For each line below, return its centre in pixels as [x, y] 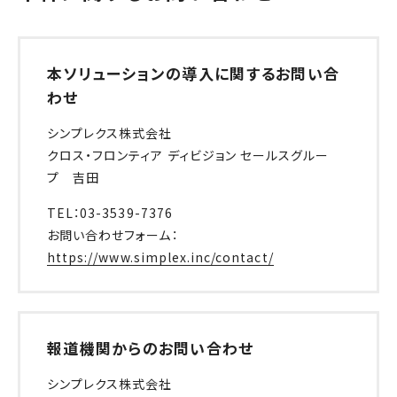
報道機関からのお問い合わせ [151, 347]
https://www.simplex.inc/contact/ [160, 257]
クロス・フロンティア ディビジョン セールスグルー [188, 155]
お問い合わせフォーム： [113, 234]
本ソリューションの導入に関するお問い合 [194, 73]
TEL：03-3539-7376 [110, 212]
